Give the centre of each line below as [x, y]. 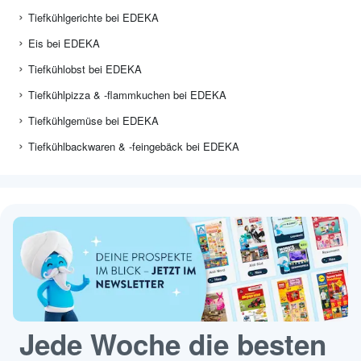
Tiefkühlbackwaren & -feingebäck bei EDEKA [134, 147]
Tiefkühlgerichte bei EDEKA [93, 18]
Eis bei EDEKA [64, 44]
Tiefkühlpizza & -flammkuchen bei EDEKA [127, 95]
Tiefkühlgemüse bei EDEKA [93, 121]
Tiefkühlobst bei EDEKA [85, 69]
